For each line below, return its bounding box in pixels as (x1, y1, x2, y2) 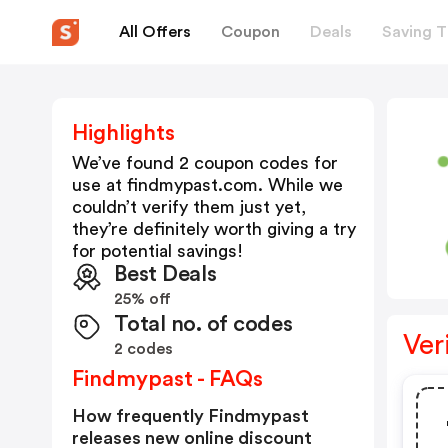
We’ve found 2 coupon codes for (72, 154, 338, 172)
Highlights (72, 122, 175, 144)
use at (72, 176, 127, 194)
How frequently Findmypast (72, 407, 309, 425)
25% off (114, 291, 171, 307)
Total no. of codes (114, 313, 293, 335)
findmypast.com (127, 176, 258, 194)
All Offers (119, 23, 191, 40)
